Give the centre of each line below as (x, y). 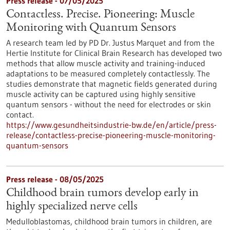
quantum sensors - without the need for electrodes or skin (109, 104)
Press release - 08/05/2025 (55, 179)
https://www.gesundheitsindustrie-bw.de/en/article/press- (111, 125)
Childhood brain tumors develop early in (102, 194)
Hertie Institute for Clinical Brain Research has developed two (114, 53)
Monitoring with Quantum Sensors (91, 28)
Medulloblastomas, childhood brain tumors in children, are (109, 221)
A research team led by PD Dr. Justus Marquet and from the (110, 43)
